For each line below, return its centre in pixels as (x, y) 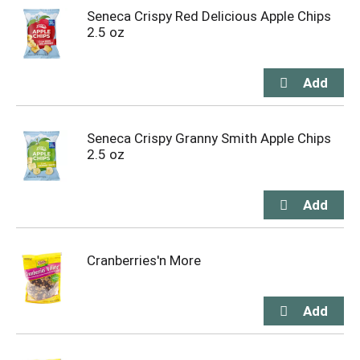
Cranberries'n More (144, 260)
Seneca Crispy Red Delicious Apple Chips (209, 16)
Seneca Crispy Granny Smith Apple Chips (209, 138)
